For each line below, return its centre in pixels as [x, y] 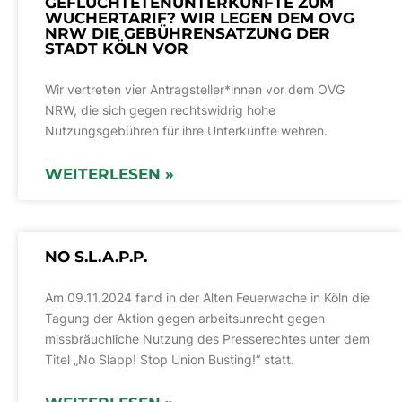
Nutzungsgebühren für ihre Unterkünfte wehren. [186, 131]
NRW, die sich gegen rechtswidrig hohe [160, 110]
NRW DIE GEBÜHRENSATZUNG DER [188, 34]
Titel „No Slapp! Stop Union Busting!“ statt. [170, 360]
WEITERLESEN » [109, 175]
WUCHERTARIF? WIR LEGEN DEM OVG [200, 18]
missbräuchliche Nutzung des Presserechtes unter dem [207, 339]
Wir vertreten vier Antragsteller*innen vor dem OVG [195, 90]
